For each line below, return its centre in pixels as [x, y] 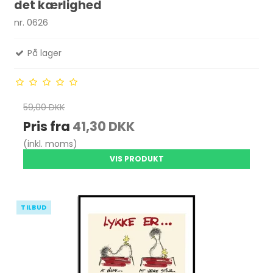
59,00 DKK [44, 108]
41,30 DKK [104, 127]
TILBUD [34, 208]
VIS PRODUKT [136, 159]
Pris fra [48, 127]
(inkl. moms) [51, 144]
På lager [44, 53]
